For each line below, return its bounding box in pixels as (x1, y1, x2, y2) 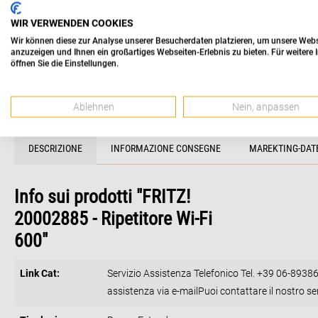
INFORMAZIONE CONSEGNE (111, 143, 221, 155)
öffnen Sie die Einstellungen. (11, 58, 119, 69)
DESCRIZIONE (28, 143, 82, 155)
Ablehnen (72, 101, 114, 113)
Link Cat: (20, 268, 60, 280)
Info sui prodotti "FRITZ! (14, 186, 190, 208)
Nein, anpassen (232, 101, 300, 113)
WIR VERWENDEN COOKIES (11, 17, 133, 29)
